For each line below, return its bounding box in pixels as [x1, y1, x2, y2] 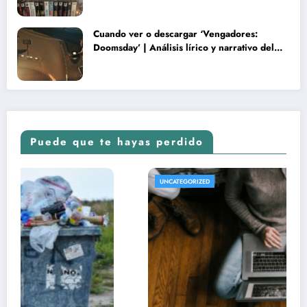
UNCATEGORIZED [32, 177, 82, 186]
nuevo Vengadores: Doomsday [93, 54, 225, 68]
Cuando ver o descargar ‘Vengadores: [93, 27, 258, 40]
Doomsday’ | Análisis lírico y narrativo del [93, 40, 274, 54]
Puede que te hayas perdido [30, 134, 204, 150]
